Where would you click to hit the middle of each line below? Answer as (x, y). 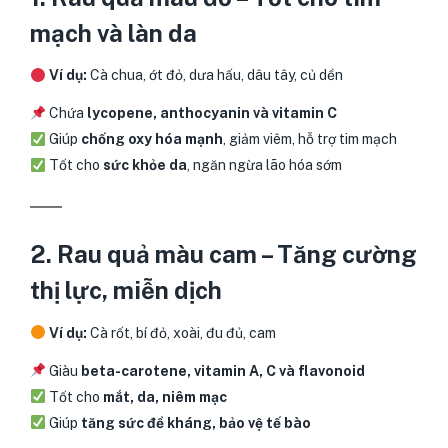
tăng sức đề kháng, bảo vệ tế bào (195, 422)
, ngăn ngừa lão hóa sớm (264, 165)
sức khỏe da (144, 165)
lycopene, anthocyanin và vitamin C (211, 113)
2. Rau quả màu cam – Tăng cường (223, 254)
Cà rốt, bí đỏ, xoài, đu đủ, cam (181, 332)
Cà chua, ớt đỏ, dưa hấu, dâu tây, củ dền (214, 75)
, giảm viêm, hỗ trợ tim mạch (309, 139)
